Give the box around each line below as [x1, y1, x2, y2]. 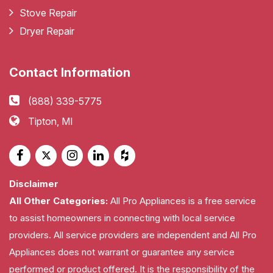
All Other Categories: [9, 194, 108, 207]
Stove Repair [19, 6, 77, 19]
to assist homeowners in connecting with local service [9, 211, 235, 224]
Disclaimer [9, 177, 58, 190]
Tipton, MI [28, 115, 73, 127]
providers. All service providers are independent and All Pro [9, 229, 257, 241]
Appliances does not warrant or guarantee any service [9, 246, 235, 258]
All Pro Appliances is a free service [108, 194, 256, 207]
